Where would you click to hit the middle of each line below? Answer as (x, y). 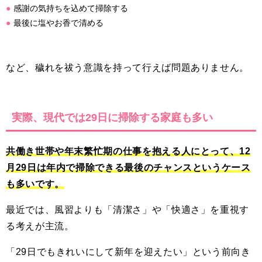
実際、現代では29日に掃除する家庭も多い (112, 118)
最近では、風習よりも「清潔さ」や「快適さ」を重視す (127, 210)
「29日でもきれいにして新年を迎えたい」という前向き (128, 252)
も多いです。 (35, 184)
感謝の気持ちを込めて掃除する (71, 8)
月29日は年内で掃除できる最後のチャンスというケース (128, 168)
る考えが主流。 (40, 226)
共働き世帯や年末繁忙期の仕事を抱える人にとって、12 (128, 151)
